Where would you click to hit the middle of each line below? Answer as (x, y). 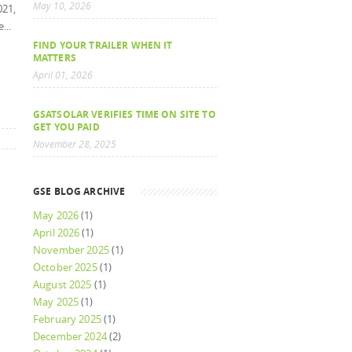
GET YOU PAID (66, 126)
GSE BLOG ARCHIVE (79, 191)
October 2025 (65, 268)
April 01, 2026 (63, 75)
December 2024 (70, 337)
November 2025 (71, 250)
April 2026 (57, 233)
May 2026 (56, 216)
